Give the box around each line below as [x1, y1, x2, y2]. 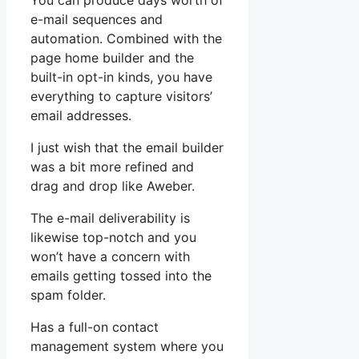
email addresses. [30, 107, 131, 124]
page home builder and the [30, 50, 194, 67]
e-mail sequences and [30, 11, 163, 28]
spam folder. [30, 287, 106, 304]
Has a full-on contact [30, 319, 159, 336]
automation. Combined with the [30, 30, 222, 47]
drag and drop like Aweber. [30, 178, 195, 195]
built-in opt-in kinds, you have [30, 69, 212, 86]
